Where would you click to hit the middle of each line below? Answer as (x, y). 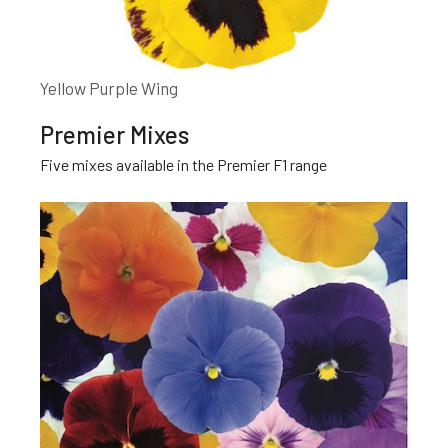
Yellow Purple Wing (109, 87)
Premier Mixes (114, 134)
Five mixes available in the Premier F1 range (183, 164)
